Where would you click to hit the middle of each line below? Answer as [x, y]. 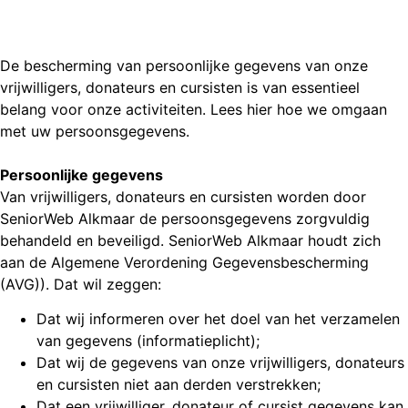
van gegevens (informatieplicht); [148, 341]
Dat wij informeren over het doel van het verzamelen [218, 319]
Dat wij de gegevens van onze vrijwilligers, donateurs [220, 363]
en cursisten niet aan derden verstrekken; [178, 385]
